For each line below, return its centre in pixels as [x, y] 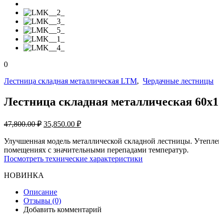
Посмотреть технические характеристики [73, 158]
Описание [40, 192]
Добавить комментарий [63, 209]
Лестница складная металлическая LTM [70, 81]
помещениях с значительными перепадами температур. [96, 150]
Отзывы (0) [42, 200]
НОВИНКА [24, 175]
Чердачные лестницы [178, 81]
